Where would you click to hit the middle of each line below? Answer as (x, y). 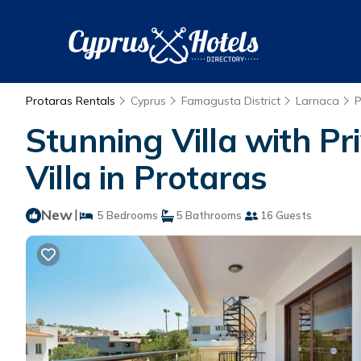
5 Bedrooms (125, 215)
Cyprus (148, 101)
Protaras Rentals (72, 101)
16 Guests (285, 215)
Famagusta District (231, 101)
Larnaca (317, 101)
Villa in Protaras (147, 177)
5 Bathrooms (208, 215)
